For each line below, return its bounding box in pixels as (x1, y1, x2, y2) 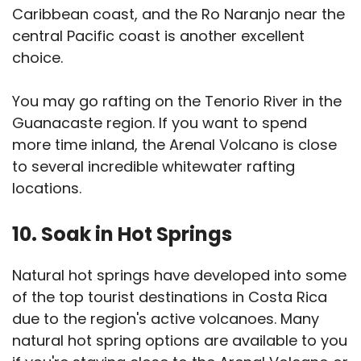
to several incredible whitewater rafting (12, 156, 295, 177)
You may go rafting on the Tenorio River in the (12, 91, 342, 112)
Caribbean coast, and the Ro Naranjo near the (12, 4, 345, 25)
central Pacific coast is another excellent (12, 26, 305, 47)
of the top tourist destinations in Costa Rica (12, 287, 327, 308)
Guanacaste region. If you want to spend (12, 113, 307, 134)
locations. (12, 178, 81, 199)
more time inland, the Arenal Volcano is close (12, 135, 337, 156)
